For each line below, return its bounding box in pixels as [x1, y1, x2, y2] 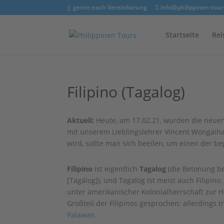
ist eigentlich [92, 164, 140, 173]
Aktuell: [67, 115, 94, 125]
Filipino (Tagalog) [67, 81, 185, 102]
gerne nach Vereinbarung [71, 3, 147, 11]
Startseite [165, 30, 199, 39]
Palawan [67, 210, 95, 219]
